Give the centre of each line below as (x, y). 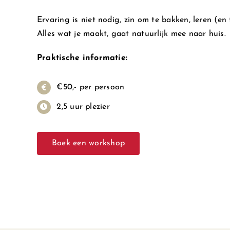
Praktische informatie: (82, 58)
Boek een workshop (88, 143)
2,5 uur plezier (83, 107)
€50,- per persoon (91, 87)
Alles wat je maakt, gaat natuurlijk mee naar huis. (131, 34)
